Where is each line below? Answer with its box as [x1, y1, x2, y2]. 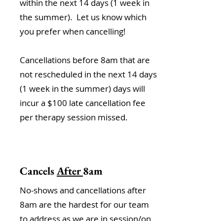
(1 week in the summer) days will [20, 83, 145, 94]
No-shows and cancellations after [20, 184, 146, 196]
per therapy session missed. [20, 111, 130, 123]
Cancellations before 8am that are [20, 54, 150, 66]
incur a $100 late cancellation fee [20, 97, 146, 109]
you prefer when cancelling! [20, 26, 126, 37]
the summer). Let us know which [20, 11, 147, 23]
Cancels [20, 164, 57, 178]
